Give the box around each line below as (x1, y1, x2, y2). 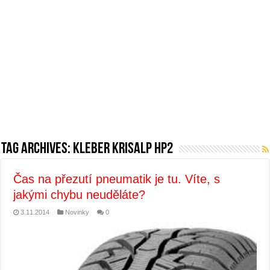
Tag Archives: (1, 141, 74, 158)
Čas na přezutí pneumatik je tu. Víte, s (13, 172, 221, 186)
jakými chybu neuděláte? (13, 188, 146, 202)
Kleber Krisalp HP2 (73, 141, 174, 158)
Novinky (65, 209, 90, 216)
